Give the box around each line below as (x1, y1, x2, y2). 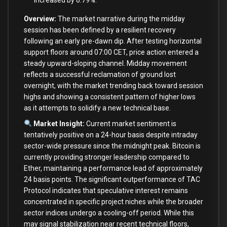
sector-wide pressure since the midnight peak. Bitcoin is (24, 142, 201, 150)
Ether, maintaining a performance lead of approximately (24, 164, 203, 172)
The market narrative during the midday (56, 15, 185, 23)
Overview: (24, 15, 56, 23)
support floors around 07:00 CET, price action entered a (24, 48, 199, 57)
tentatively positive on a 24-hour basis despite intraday (24, 131, 198, 139)
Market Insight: (33, 120, 85, 128)
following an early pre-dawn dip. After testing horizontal (24, 37, 202, 46)
